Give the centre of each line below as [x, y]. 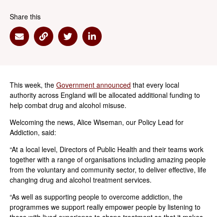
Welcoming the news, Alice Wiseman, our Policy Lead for [97, 122]
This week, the [33, 85]
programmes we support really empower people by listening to [105, 207]
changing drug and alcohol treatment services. [81, 180]
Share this [25, 16]
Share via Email [49, 42]
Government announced [93, 85]
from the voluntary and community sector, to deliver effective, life [108, 170]
